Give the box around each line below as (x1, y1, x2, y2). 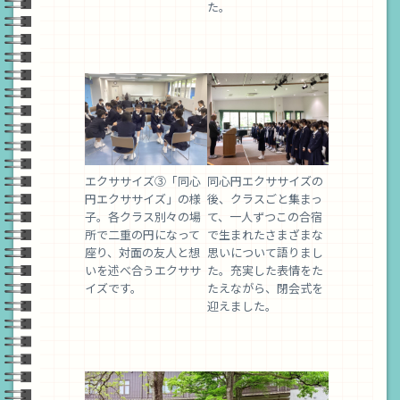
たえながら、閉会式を (206, 279, 323, 296)
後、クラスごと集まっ (206, 189, 322, 207)
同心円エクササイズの (206, 171, 323, 189)
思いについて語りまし (206, 243, 323, 261)
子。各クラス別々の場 (85, 207, 201, 225)
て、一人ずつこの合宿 (206, 207, 322, 225)
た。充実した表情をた (206, 261, 323, 279)
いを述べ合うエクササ (85, 261, 201, 279)
